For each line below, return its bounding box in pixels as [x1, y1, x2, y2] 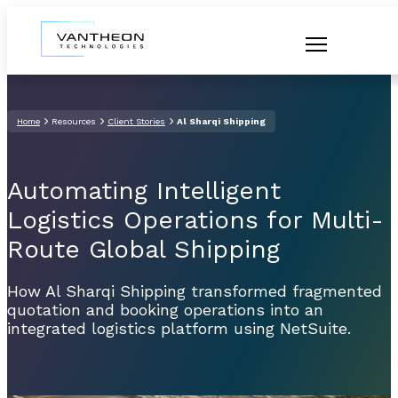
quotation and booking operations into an [7, 299, 323, 319]
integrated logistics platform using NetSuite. [7, 318, 351, 338]
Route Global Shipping [7, 234, 280, 264]
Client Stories [107, 115, 165, 126]
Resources [51, 115, 96, 126]
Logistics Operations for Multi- [7, 204, 384, 235]
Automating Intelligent [7, 175, 281, 205]
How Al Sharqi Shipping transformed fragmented [7, 281, 382, 300]
